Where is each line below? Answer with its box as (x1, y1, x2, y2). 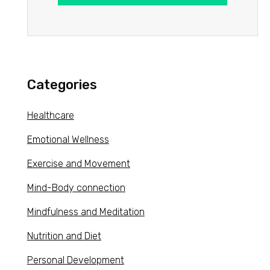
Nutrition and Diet (27, 230, 101, 242)
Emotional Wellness (27, 133, 109, 145)
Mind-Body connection (27, 181, 125, 193)
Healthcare (27, 109, 74, 121)
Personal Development (27, 254, 124, 266)
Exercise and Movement (27, 157, 130, 169)
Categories (27, 76, 97, 93)
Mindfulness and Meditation (27, 206, 145, 218)
